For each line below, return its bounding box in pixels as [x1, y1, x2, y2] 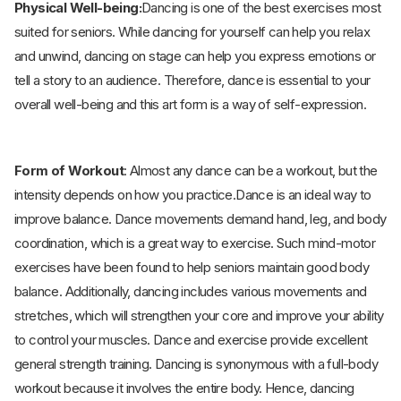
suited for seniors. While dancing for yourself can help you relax [14, 23, 370, 41]
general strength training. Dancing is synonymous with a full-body [14, 355, 378, 373]
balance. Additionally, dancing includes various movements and [14, 283, 367, 301]
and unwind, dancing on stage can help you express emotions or [14, 47, 376, 65]
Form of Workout [14, 162, 124, 180]
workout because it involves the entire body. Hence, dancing [14, 380, 354, 397]
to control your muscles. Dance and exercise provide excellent [14, 331, 368, 349]
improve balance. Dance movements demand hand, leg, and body [14, 210, 387, 228]
